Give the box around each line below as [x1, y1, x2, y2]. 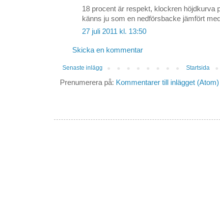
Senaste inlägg [62, 64, 103, 72]
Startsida [186, 64, 210, 72]
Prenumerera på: [60, 79, 116, 87]
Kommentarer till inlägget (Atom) [116, 79, 219, 87]
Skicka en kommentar [72, 46, 143, 55]
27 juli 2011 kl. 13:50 [82, 27, 146, 36]
